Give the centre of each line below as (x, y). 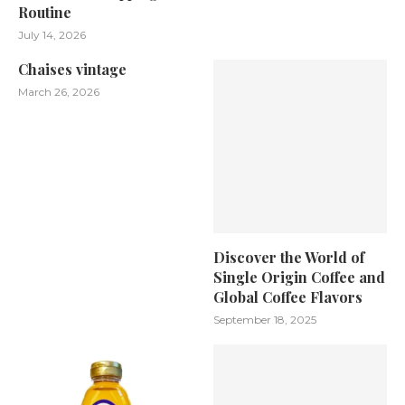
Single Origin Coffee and (300, 277)
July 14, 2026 (52, 34)
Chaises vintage (72, 69)
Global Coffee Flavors (288, 297)
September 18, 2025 (265, 319)
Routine (45, 12)
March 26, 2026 (59, 91)
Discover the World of (289, 257)
